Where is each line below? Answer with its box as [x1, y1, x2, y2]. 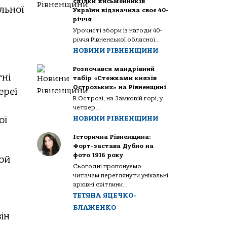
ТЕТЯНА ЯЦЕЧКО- [73, 192, 137, 199]
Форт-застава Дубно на [73, 142, 154, 149]
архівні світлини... [73, 181, 128, 188]
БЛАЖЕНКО [73, 204, 117, 211]
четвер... [73, 104, 100, 111]
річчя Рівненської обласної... [73, 36, 160, 43]
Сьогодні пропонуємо [73, 163, 142, 170]
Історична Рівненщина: [73, 133, 152, 140]
